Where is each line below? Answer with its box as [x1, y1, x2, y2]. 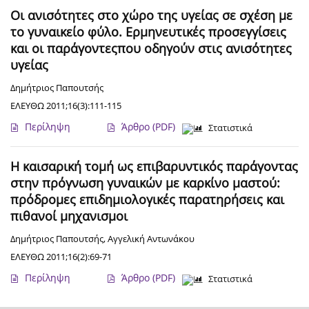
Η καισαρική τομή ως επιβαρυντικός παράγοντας [10, 158, 298, 175]
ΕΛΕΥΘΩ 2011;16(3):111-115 [10, 99, 121, 112]
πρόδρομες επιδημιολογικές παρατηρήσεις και [10, 191, 284, 208]
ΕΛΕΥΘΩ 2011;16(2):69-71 [10, 250, 112, 263]
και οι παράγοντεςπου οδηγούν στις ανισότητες [10, 40, 292, 57]
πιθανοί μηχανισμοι [10, 208, 128, 225]
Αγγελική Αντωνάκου [108, 233, 195, 246]
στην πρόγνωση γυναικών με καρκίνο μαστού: [10, 175, 280, 192]
